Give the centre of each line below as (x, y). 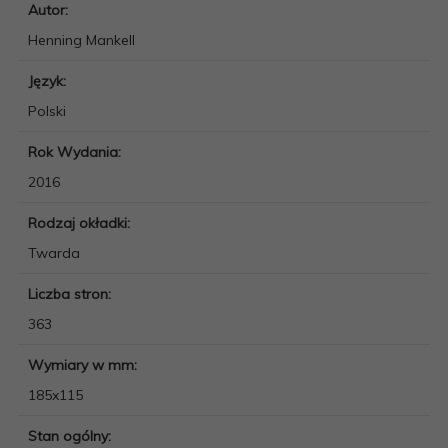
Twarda (54, 252)
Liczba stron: (71, 293)
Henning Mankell (81, 39)
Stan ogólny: (71, 435)
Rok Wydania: (76, 151)
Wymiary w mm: (84, 364)
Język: (49, 80)
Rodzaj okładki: (81, 222)
